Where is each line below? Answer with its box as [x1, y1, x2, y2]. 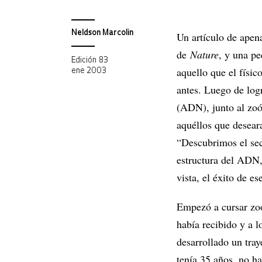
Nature [190, 47, 219, 61]
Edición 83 [71, 57, 108, 64]
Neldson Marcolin [71, 29, 133, 37]
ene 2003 [71, 67, 106, 75]
